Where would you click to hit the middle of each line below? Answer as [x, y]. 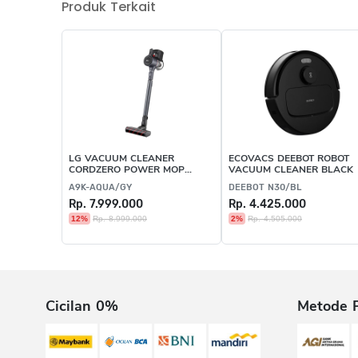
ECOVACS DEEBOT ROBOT [289, 158]
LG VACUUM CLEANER [121, 158]
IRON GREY [94, 180]
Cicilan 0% [82, 306]
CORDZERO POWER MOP [127, 169]
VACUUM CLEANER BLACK [291, 169]
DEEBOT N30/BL [265, 187]
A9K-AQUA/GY [100, 187]
